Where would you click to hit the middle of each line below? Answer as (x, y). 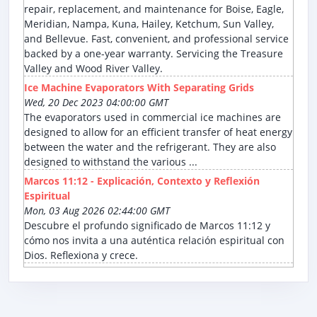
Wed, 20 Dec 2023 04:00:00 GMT (96, 103)
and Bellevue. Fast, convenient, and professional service (156, 39)
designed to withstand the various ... (111, 162)
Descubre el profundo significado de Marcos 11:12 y (147, 226)
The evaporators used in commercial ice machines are (152, 117)
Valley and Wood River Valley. (93, 69)
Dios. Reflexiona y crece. (81, 255)
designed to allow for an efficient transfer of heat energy (158, 132)
